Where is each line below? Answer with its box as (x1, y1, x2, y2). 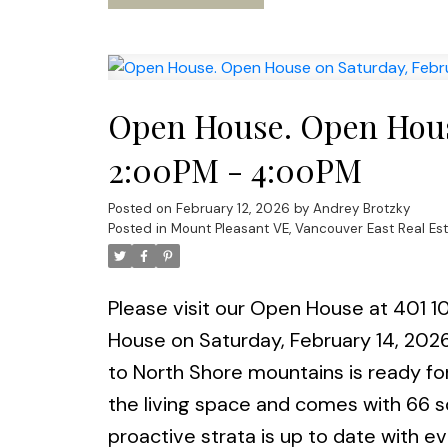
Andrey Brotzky (312, 200, 410, 218)
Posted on (107, 200, 176, 218)
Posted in (107, 220, 167, 238)
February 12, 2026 (175, 200, 290, 218)
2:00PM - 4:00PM (107, 148, 362, 192)
